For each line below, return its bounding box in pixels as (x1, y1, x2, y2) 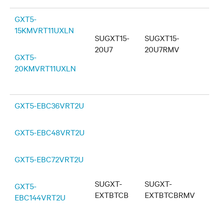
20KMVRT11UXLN (15, 63, 76, 73)
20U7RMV (145, 44, 179, 54)
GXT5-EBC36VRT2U (15, 100, 84, 110)
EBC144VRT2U (15, 192, 66, 202)
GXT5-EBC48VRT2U (15, 127, 85, 137)
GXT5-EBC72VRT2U (15, 153, 84, 164)
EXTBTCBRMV (145, 189, 195, 200)
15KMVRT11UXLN (15, 24, 74, 35)
